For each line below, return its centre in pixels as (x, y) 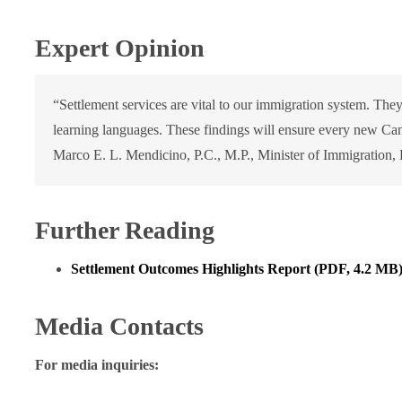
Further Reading (124, 230)
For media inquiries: (96, 365)
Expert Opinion (119, 48)
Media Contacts (119, 326)
